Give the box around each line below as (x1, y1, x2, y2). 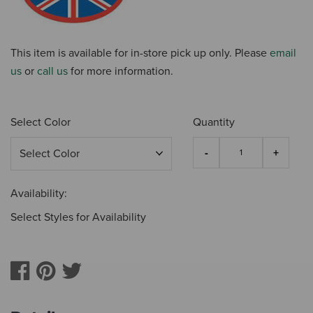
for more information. (68, 64, 173, 79)
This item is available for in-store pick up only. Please (10, 46, 270, 61)
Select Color (10, 115, 71, 130)
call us (37, 64, 68, 79)
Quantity (193, 115, 235, 130)
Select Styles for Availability (10, 210, 146, 225)
